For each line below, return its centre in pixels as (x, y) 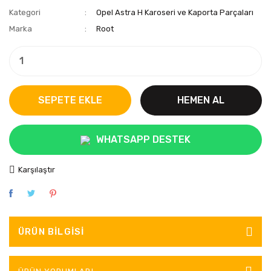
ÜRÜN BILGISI (51, 232)
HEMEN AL (201, 100)
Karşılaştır (37, 170)
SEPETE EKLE (70, 100)
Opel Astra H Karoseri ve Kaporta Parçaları (175, 12)
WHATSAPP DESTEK (143, 139)
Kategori (25, 12)
